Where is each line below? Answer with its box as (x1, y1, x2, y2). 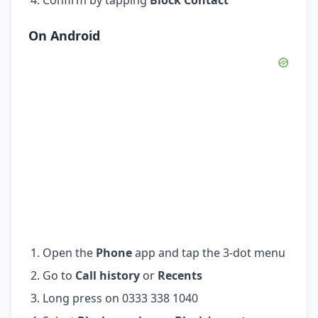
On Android (28, 26, 100, 44)
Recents (158, 267, 202, 283)
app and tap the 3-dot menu (132, 244, 285, 261)
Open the (43, 244, 96, 261)
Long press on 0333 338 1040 (43, 290, 198, 306)
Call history (75, 267, 140, 283)
